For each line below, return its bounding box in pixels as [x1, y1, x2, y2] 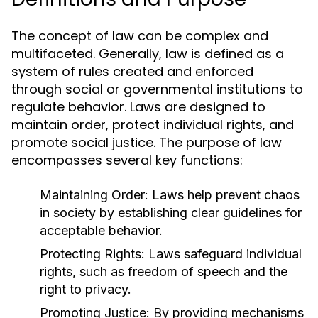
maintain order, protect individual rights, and [11, 116, 294, 133]
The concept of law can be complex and [11, 27, 268, 45]
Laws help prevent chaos [148, 187, 300, 202]
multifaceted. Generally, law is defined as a [11, 45, 284, 62]
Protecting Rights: [40, 246, 145, 261]
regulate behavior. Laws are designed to [11, 98, 265, 116]
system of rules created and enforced [11, 62, 253, 80]
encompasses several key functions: [11, 151, 243, 169]
